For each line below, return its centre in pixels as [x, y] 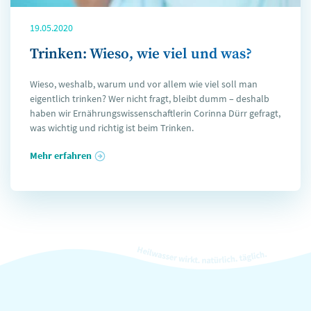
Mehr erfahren [61, 155]
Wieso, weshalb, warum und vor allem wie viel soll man [144, 84]
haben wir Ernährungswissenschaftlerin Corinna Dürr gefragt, [155, 113]
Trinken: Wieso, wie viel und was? [141, 54]
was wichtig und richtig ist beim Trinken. [112, 127]
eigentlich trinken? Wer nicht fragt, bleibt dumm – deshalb [150, 98]
